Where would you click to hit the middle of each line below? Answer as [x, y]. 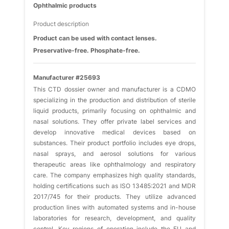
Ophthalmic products [65, 5]
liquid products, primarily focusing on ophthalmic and [114, 111]
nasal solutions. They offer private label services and [114, 121]
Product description [61, 24]
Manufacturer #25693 [67, 77]
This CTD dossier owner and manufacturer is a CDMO [114, 89]
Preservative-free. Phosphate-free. [87, 50]
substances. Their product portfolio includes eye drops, [114, 143]
